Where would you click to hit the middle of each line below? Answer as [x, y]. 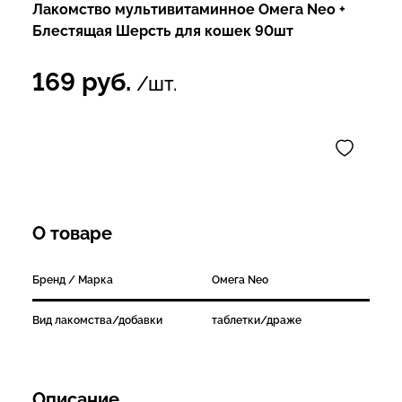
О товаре [72, 233]
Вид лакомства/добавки [97, 320]
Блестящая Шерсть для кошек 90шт [163, 31]
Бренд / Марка [73, 280]
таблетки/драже [257, 320]
